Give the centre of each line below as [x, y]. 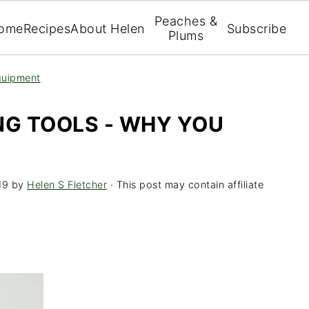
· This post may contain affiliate [185, 185]
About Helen [108, 28]
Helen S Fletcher [67, 185]
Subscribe [257, 28]
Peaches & [186, 21]
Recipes [47, 28]
